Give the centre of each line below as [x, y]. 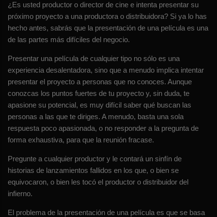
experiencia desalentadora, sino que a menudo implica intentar [106, 70]
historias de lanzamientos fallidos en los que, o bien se [93, 170]
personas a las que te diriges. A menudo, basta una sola [96, 117]
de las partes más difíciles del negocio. [69, 40]
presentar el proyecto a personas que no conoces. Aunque [100, 82]
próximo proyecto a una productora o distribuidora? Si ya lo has [107, 16]
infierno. [20, 194]
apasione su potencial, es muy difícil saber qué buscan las [100, 105]
